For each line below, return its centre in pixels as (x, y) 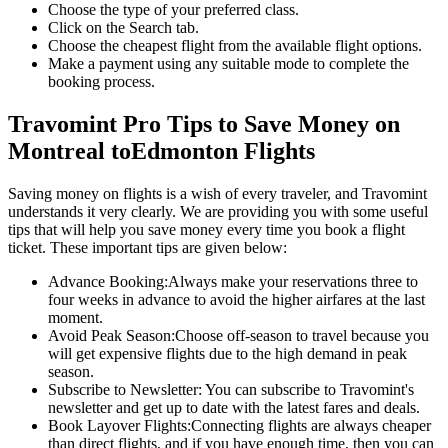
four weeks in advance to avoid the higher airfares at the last (236, 299)
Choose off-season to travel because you (302, 335)
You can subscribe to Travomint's (309, 389)
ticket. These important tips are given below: (147, 247)
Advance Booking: (108, 281)
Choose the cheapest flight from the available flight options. (235, 45)
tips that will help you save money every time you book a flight (206, 229)
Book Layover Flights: (119, 425)
